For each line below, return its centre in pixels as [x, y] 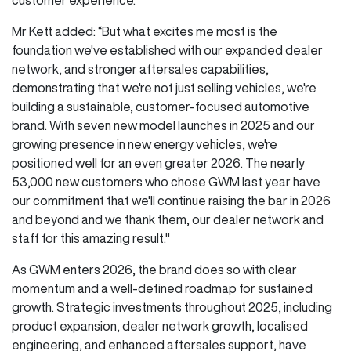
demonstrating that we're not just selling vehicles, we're [164, 87]
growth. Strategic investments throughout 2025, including [172, 307]
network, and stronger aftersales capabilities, [140, 69]
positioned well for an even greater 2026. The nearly [158, 163]
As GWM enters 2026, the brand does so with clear [154, 269]
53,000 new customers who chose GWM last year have [166, 181]
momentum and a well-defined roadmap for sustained [162, 288]
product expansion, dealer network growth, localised [160, 326]
